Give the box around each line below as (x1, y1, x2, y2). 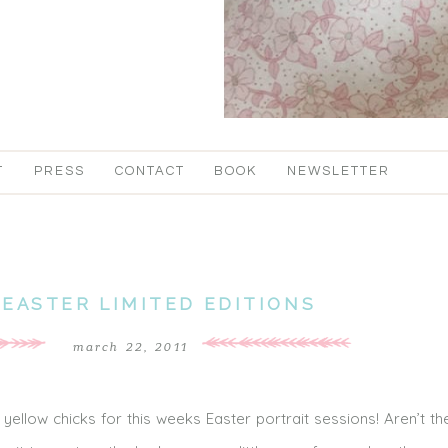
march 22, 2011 (72, 340, 189, 355)
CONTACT (114, 164, 185, 179)
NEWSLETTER (287, 164, 390, 179)
